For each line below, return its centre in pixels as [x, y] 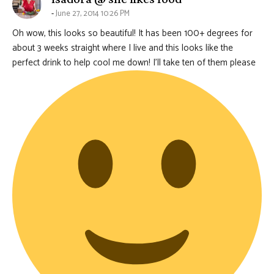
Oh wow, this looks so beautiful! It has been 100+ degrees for [132, 34]
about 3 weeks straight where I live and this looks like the [123, 48]
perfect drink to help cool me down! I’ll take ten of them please [134, 63]
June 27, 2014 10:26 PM [93, 14]
